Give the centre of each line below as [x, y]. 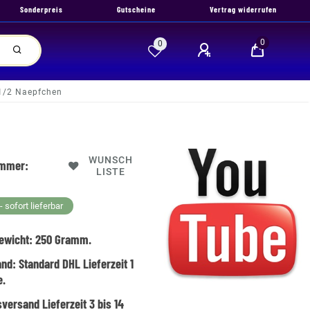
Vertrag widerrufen [243, 9]
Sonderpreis [42, 9]
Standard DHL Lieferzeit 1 [76, 263]
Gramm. [72, 239]
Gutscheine [136, 9]
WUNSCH [111, 160]
